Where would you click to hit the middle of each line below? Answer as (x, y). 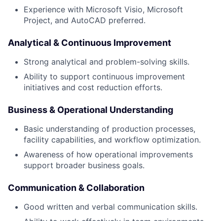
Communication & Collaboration (76, 188)
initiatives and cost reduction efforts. (93, 88)
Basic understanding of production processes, (110, 129)
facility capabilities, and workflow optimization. (112, 140)
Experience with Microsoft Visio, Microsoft (103, 10)
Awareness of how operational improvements (108, 155)
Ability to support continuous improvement (104, 77)
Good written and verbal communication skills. (110, 207)
